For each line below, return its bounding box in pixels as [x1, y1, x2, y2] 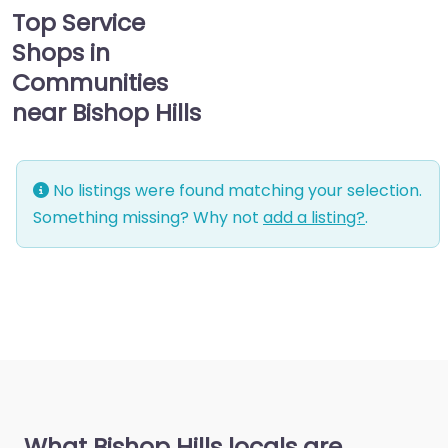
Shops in [12, 36, 110, 70]
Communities [12, 66, 168, 100]
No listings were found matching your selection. [49, 179, 422, 203]
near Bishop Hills [12, 96, 201, 130]
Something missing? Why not [33, 206, 263, 230]
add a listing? [263, 206, 365, 230]
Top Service [12, 6, 145, 40]
